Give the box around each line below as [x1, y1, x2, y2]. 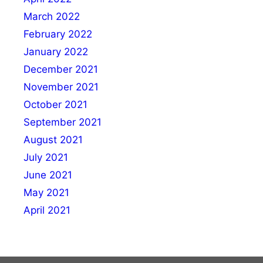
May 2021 [23, 186, 69, 198]
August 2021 [23, 133, 83, 146]
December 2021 [23, 63, 98, 75]
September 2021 [23, 116, 102, 128]
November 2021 [23, 80, 99, 93]
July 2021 [23, 151, 68, 163]
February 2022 [23, 28, 92, 40]
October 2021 [23, 98, 87, 110]
